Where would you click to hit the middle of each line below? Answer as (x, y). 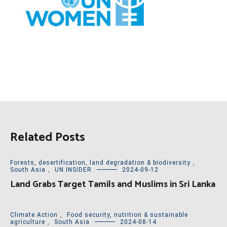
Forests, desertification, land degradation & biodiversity (100, 163)
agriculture (28, 222)
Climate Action (34, 215)
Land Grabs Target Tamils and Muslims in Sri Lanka (113, 185)
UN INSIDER (73, 170)
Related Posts (48, 138)
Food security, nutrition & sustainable (127, 215)
